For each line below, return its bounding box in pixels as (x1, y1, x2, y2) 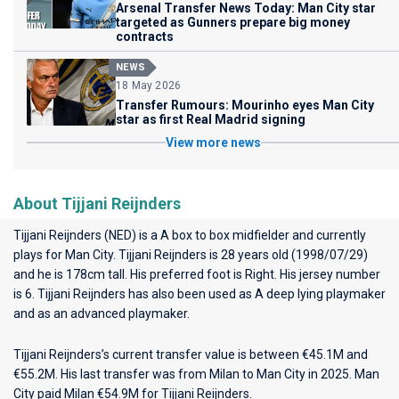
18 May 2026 (116, 79, 182, 92)
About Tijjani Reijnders (13, 194, 181, 213)
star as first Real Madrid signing (116, 112, 305, 126)
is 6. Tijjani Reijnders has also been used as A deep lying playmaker (13, 287, 386, 301)
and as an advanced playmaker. (13, 306, 190, 321)
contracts (116, 29, 174, 44)
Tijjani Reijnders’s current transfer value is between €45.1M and (13, 347, 368, 362)
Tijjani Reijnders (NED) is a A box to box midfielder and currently (13, 228, 366, 242)
